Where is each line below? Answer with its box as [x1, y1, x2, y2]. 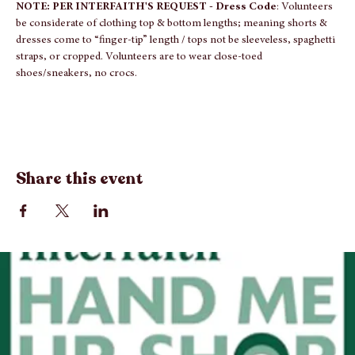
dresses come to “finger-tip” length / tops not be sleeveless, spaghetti [16, 73, 338, 84]
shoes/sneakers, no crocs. [16, 106, 137, 117]
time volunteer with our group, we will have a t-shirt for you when [16, 6, 321, 17]
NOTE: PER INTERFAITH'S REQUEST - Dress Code [16, 40, 277, 51]
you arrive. [16, 23, 65, 34]
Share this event [16, 206, 143, 227]
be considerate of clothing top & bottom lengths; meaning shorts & [16, 56, 330, 67]
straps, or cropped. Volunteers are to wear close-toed [16, 90, 265, 101]
